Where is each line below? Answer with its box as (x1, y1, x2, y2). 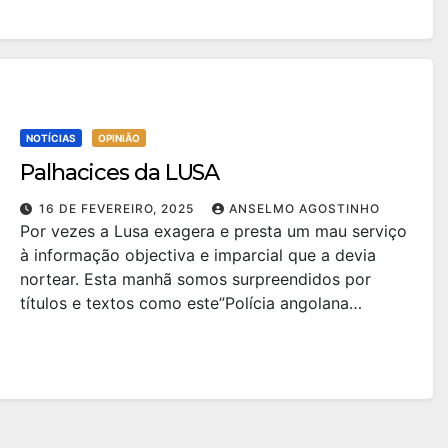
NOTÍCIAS (26, 131, 76, 144)
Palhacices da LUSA (20, 158, 220, 186)
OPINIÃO (98, 131, 140, 144)
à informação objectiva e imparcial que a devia (20, 244, 376, 265)
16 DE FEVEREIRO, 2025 (39, 200, 198, 216)
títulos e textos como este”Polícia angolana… (20, 292, 362, 313)
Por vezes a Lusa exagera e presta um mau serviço (20, 220, 407, 241)
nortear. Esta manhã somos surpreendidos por (20, 268, 371, 289)
